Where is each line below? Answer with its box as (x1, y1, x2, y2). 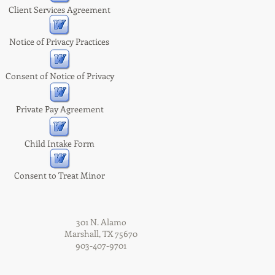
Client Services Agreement (9, 4, 110, 15)
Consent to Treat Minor (14, 169, 105, 181)
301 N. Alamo (76, 216, 126, 228)
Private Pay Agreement (15, 103, 104, 115)
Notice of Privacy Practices (9, 36, 109, 47)
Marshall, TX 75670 (64, 228, 137, 239)
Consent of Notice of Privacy (5, 70, 114, 82)
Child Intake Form (24, 137, 95, 149)
